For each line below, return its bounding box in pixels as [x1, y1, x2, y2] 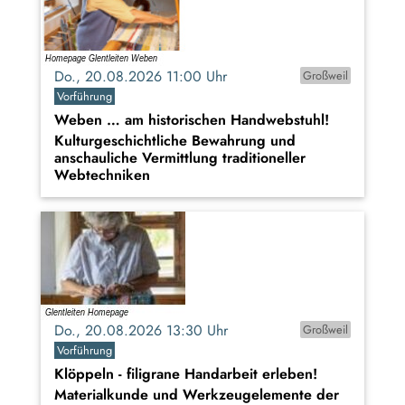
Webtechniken [54, 165, 150, 186]
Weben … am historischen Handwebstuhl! [54, 109, 329, 131]
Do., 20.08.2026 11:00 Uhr [54, 66, 240, 88]
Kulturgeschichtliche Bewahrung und [54, 130, 296, 152]
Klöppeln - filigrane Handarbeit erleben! [54, 363, 317, 385]
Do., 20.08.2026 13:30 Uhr [54, 320, 241, 342]
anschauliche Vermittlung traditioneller [54, 147, 306, 169]
